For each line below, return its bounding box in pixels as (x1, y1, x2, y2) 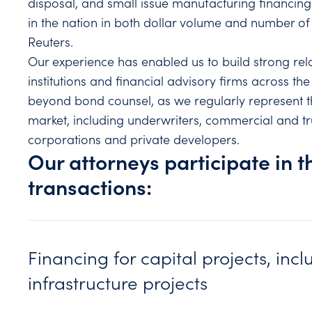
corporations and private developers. (28, 131, 240, 148)
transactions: (28, 172, 157, 201)
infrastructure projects (28, 270, 208, 295)
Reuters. (28, 33, 74, 50)
